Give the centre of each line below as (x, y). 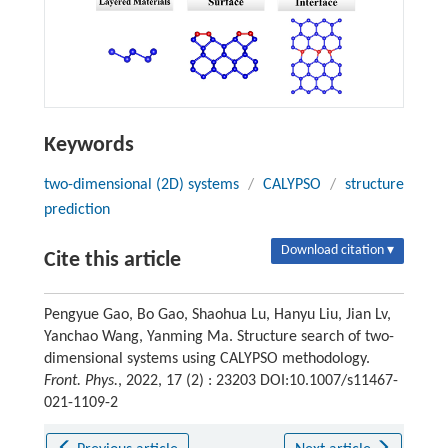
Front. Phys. (80, 380)
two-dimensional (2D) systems (141, 184)
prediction (76, 209)
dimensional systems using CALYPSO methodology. (206, 358)
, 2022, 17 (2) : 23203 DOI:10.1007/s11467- (257, 380)
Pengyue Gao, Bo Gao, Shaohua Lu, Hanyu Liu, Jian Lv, (217, 314)
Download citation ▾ (338, 250)
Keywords (88, 145)
